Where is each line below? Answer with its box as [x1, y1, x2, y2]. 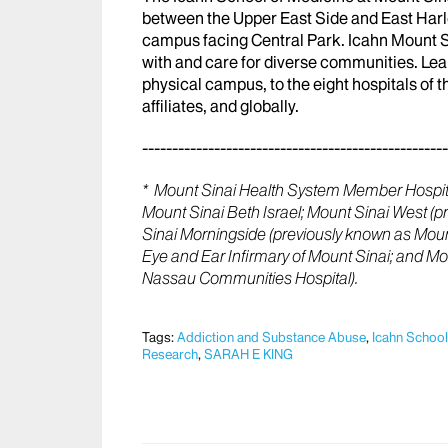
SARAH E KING [204, 345, 293, 362]
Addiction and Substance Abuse [177, 328, 366, 345]
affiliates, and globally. [142, 95, 299, 116]
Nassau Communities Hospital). [142, 267, 358, 288]
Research [142, 345, 198, 362]
